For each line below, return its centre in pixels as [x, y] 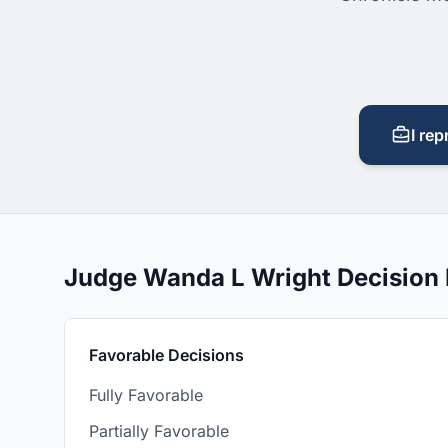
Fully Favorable [146, 395]
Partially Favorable [159, 431]
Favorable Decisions [166, 355]
